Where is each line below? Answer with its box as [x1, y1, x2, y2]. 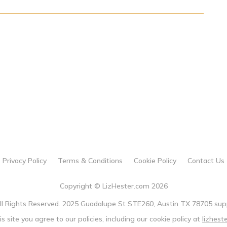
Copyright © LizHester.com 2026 [59, 181, 168, 191]
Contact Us [187, 156, 224, 165]
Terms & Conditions [58, 156, 123, 165]
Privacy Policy [3, 156, 47, 165]
